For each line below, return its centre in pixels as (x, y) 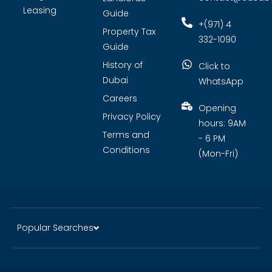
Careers (120, 99)
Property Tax (129, 32)
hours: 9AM (222, 124)
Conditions (126, 150)
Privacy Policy (131, 117)
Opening (217, 108)
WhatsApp (221, 82)
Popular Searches (55, 228)
